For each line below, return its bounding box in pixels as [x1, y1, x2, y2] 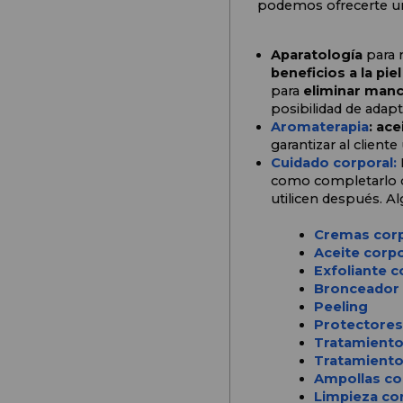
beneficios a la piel [270, 65, 401, 82]
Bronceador [313, 281, 399, 298]
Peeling [313, 299, 368, 316]
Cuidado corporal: [270, 155, 397, 172]
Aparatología [270, 47, 363, 64]
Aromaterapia [270, 119, 369, 136]
